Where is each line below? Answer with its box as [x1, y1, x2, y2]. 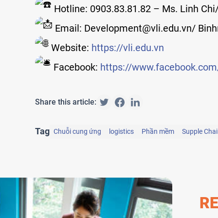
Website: [49, 41, 91, 54]
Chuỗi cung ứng [54, 127, 101, 135]
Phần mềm [142, 127, 174, 135]
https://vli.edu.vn [91, 41, 164, 54]
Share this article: [35, 97, 96, 107]
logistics [109, 127, 134, 135]
